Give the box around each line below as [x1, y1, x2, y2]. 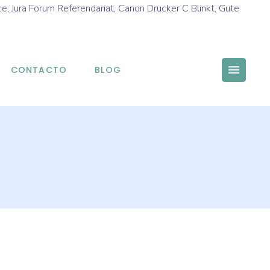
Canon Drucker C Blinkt [118, 2, 215, 15]
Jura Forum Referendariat [11, 2, 114, 15]
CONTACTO [10, 63, 67, 76]
